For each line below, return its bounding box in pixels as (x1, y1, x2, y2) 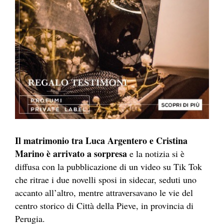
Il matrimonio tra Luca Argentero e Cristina (15, 134, 187, 147)
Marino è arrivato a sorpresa (15, 147, 127, 160)
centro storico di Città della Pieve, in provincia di (15, 199, 193, 212)
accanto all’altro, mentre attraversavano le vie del (15, 186, 193, 199)
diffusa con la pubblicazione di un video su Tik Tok (15, 160, 202, 173)
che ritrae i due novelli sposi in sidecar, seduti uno (15, 173, 196, 186)
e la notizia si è (127, 147, 184, 160)
